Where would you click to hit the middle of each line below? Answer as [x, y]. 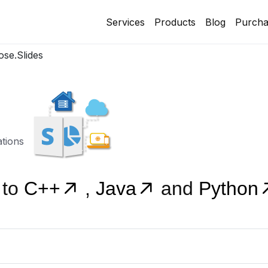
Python [229, 188]
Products [175, 22]
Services [125, 22]
